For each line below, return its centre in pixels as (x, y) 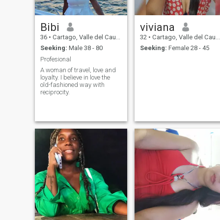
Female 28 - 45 (188, 48)
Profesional (55, 59)
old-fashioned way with (72, 85)
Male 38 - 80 (85, 48)
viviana (157, 27)
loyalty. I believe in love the (75, 78)
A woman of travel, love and (78, 70)
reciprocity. (55, 92)
